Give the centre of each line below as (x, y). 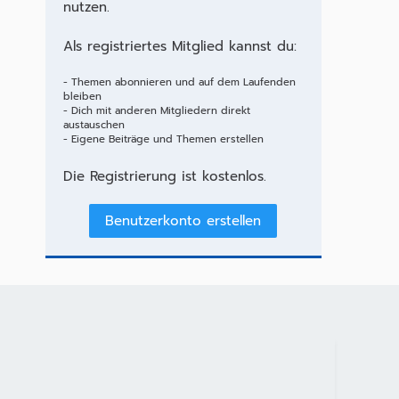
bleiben (82, 97)
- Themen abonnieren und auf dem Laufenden (179, 82)
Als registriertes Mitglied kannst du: (179, 46)
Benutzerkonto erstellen (183, 221)
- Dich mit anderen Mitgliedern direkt (156, 111)
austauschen (94, 125)
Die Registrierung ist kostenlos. (164, 176)
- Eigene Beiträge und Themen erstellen (163, 139)
